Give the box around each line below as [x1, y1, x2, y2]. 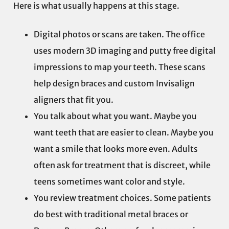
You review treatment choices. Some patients [34, 193, 211, 203]
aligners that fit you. [34, 95, 113, 105]
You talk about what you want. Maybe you [34, 111, 197, 122]
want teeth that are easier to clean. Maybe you [34, 127, 214, 138]
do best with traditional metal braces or [34, 209, 188, 220]
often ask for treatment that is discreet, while [34, 160, 211, 171]
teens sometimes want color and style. [34, 176, 185, 187]
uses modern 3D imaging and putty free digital [34, 45, 216, 56]
